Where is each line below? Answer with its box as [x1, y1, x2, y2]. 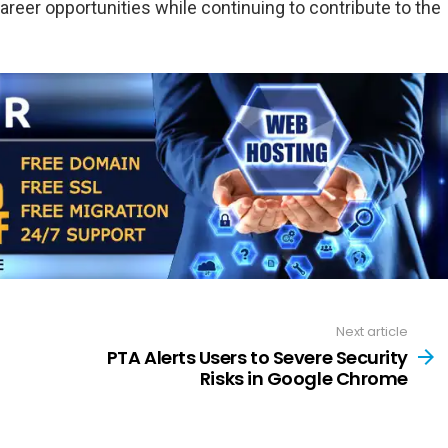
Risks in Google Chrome [199, 365, 408, 391]
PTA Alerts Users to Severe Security [106, 344, 408, 370]
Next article [336, 322, 408, 342]
